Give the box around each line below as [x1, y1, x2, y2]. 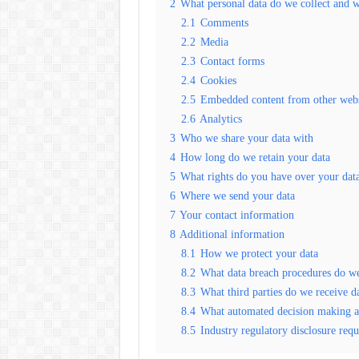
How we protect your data [200, 247, 318, 260]
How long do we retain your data [179, 151, 330, 163]
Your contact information [179, 208, 294, 221]
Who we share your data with [179, 131, 313, 144]
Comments [200, 16, 248, 29]
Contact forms [200, 54, 264, 67]
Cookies [200, 74, 236, 87]
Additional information [179, 228, 284, 240]
